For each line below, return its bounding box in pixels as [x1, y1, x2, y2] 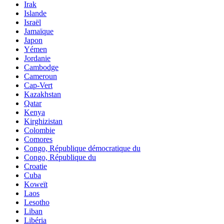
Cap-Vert [24, 80, 52, 89]
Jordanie [24, 53, 50, 62]
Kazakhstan [24, 89, 61, 98]
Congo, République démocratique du [24, 143, 140, 152]
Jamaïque [24, 26, 53, 35]
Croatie [24, 161, 47, 170]
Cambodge [24, 62, 58, 71]
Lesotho [24, 197, 49, 206]
